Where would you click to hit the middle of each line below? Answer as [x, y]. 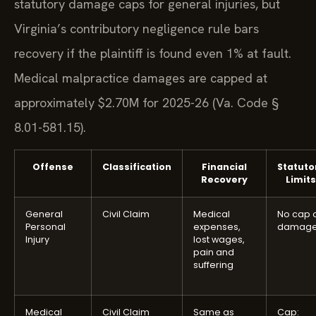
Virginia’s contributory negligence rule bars [136, 28]
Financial [224, 167]
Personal [45, 227]
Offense [53, 167]
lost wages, [219, 240]
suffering [213, 265]
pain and [214, 253]
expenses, [217, 227]
